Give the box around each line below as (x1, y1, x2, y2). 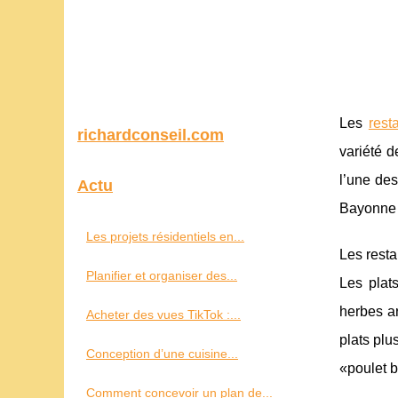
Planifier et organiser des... (86, 268, 237, 283)
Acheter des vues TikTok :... (86, 307, 241, 322)
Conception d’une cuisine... (86, 346, 238, 361)
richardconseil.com (77, 126, 224, 144)
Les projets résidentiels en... (86, 229, 244, 243)
